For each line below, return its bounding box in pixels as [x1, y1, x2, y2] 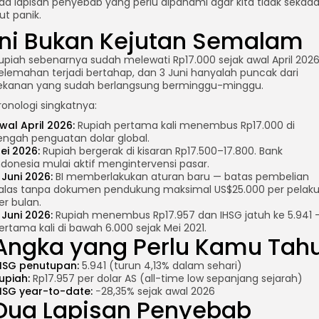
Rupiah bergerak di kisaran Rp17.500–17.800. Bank [40, 144, 283, 158]
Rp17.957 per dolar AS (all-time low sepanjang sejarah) [30, 271, 303, 286]
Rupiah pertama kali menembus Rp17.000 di [75, 118, 295, 132]
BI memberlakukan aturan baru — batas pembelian [53, 169, 309, 184]
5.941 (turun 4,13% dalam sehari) [79, 258, 242, 273]
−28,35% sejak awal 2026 [93, 284, 215, 298]
